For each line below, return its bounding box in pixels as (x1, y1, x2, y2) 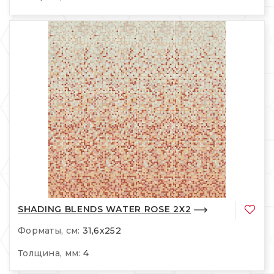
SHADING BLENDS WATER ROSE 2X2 (18, 204, 191, 215)
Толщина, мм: (18, 247, 81, 259)
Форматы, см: (18, 224, 80, 236)
